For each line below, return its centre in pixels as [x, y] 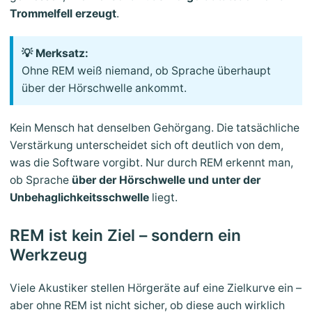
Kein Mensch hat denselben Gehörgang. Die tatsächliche [155, 128]
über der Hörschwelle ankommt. [104, 88]
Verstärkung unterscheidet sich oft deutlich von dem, [147, 146]
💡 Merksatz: [55, 54]
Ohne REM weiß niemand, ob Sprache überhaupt [146, 71]
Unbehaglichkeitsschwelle [79, 198]
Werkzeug [48, 255]
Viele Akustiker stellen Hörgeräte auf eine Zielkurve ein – [156, 288]
